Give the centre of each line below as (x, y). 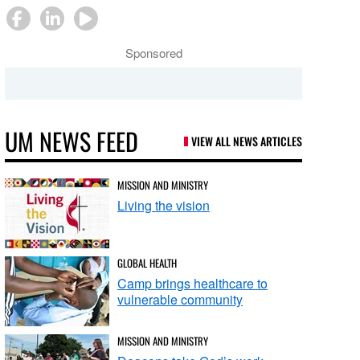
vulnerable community (180, 299)
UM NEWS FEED (72, 141)
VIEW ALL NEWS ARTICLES (247, 141)
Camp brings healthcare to (193, 283)
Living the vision (164, 205)
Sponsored (153, 53)
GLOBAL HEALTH (147, 263)
